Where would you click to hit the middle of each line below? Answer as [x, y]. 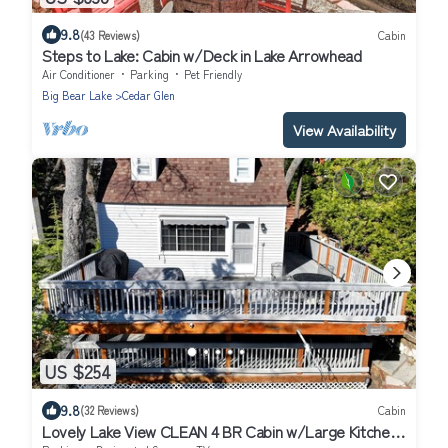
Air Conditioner [78, 74]
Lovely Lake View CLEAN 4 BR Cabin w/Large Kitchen [220, 430]
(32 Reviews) [109, 410]
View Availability [344, 130]
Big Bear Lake [77, 95]
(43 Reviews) [110, 34]
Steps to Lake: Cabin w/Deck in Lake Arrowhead [202, 55]
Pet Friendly [213, 74]
